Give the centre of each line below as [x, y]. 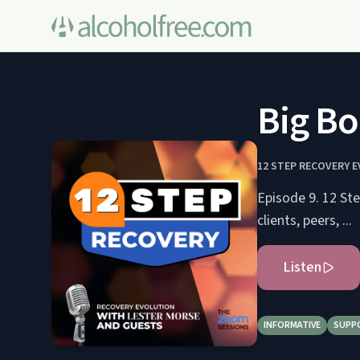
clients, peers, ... [305, 221]
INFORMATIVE [292, 325]
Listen [302, 267]
